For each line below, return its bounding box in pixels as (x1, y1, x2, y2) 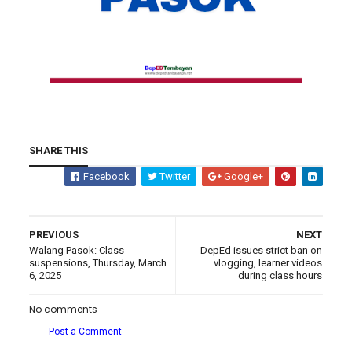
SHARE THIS (29, 145, 89, 157)
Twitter (156, 170, 190, 183)
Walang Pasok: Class (29, 244, 125, 257)
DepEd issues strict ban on (200, 244, 322, 257)
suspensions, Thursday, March (29, 257, 167, 269)
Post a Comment (49, 326, 123, 338)
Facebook (80, 170, 130, 183)
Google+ (221, 170, 263, 183)
